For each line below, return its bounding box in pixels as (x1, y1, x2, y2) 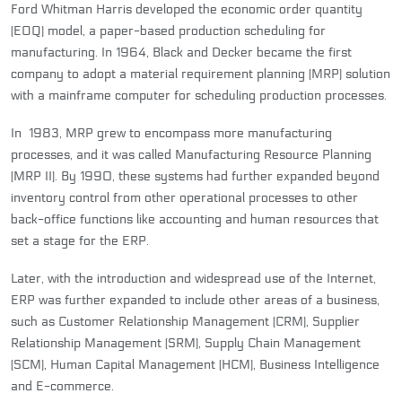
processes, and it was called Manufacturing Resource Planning (11, 146, 371, 162)
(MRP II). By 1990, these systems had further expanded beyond (11, 168, 380, 184)
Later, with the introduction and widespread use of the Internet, (11, 270, 376, 286)
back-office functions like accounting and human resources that (11, 211, 379, 227)
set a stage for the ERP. (11, 232, 149, 249)
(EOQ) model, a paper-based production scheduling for (11, 22, 326, 39)
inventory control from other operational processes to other (11, 189, 358, 205)
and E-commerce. (11, 378, 114, 394)
